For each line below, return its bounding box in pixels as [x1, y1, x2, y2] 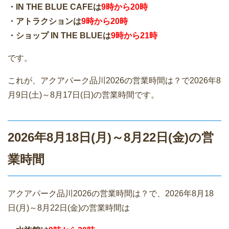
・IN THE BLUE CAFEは [8, 2, 101, 11]
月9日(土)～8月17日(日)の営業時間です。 [8, 90, 159, 99]
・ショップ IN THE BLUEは [8, 31, 111, 40]
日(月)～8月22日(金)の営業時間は [8, 203, 130, 212]
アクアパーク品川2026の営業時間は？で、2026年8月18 [8, 189, 214, 198]
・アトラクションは [8, 16, 81, 26]
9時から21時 [111, 31, 157, 40]
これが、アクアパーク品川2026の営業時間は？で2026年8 [8, 76, 221, 85]
